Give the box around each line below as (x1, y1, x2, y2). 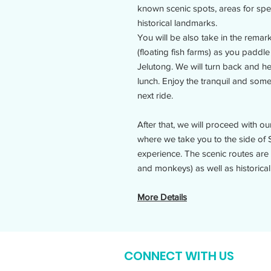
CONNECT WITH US (124, 247, 234, 264)
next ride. (137, 90, 173, 100)
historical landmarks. (137, 17, 217, 28)
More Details (137, 191, 187, 202)
